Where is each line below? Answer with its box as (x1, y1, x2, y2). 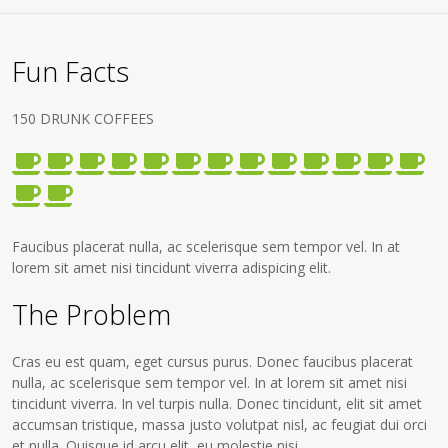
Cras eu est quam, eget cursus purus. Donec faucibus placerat (12, 352, 414, 371)
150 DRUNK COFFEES (12, 109, 155, 128)
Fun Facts (12, 53, 130, 90)
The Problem (12, 296, 172, 333)
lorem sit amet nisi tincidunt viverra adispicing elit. (12, 258, 332, 277)
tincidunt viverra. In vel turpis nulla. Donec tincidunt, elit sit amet (12, 394, 423, 413)
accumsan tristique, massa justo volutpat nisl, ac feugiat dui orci (12, 415, 428, 434)
